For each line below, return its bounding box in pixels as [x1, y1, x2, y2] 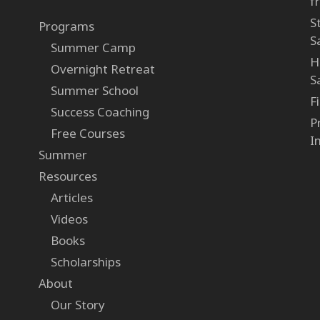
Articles [50, 189, 93, 206]
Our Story [50, 296, 105, 313]
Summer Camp [50, 39, 136, 56]
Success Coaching [50, 103, 149, 120]
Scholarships [50, 253, 121, 270]
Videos [50, 210, 88, 227]
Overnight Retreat [50, 60, 155, 77]
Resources [38, 167, 97, 184]
